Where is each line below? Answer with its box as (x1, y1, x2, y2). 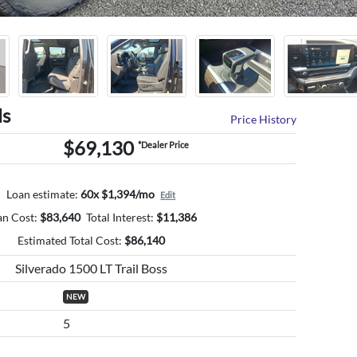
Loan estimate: (6, 186, 79, 201)
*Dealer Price (137, 139, 189, 150)
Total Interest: (86, 210, 155, 224)
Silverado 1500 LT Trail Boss (14, 260, 167, 276)
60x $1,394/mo (80, 186, 155, 201)
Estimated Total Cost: (17, 233, 122, 247)
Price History (230, 112, 297, 126)
